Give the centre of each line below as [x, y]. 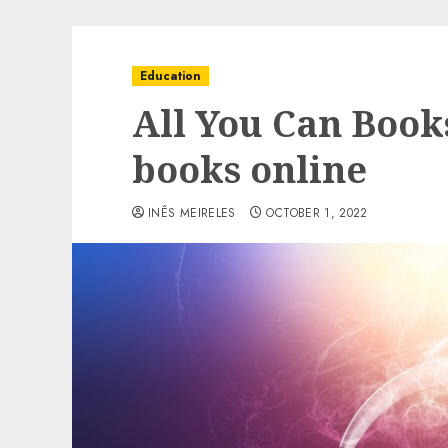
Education [170, 76]
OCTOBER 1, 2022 [317, 213]
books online [249, 169]
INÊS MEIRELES [192, 213]
